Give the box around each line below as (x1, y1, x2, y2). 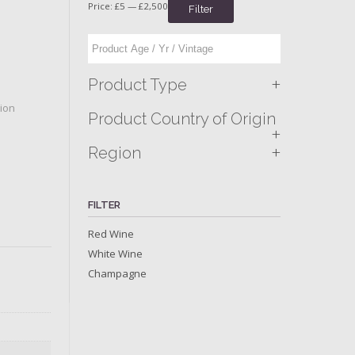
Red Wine (88, 226, 135, 241)
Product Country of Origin (88, 109, 277, 128)
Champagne (88, 265, 147, 281)
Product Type (88, 74, 188, 94)
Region (88, 143, 142, 162)
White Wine (88, 246, 143, 261)
